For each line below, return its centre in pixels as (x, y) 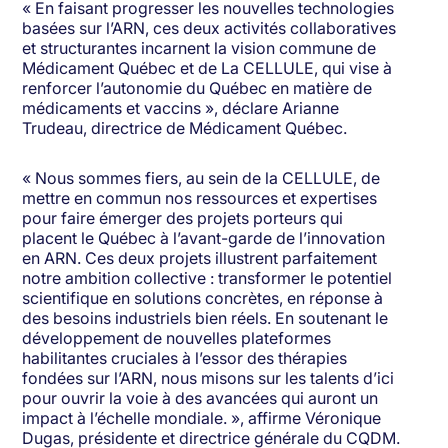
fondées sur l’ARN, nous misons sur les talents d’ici (208, 378)
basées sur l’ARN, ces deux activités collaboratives (209, 28)
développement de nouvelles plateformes (177, 338)
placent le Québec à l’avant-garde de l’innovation (204, 238)
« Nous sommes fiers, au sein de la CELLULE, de (201, 178)
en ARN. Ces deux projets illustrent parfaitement (200, 258)
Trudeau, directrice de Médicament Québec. (185, 128)
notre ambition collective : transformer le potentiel (207, 278)
